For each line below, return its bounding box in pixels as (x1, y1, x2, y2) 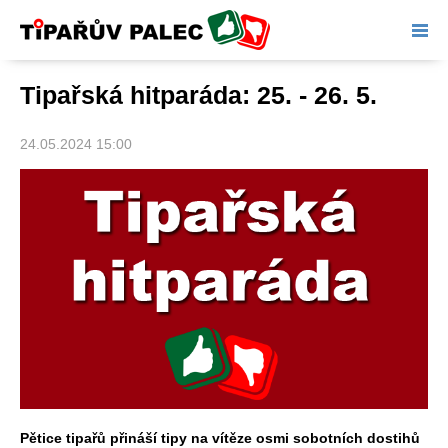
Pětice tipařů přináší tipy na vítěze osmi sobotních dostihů (20, 429, 420, 446)
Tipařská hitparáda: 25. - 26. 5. (20, 81, 377, 109)
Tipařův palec (20, 22, 105, 38)
